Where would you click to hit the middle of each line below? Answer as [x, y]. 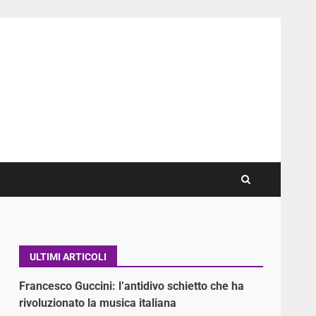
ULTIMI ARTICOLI [68, 256]
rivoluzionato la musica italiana [98, 303]
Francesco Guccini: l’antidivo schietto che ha [132, 286]
